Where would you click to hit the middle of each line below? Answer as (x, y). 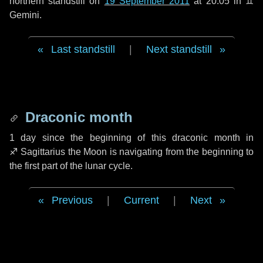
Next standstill (179, 49)
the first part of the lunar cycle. (71, 166)
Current (141, 200)
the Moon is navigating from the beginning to (159, 152)
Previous (72, 200)
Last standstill (83, 49)
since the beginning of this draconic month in (145, 138)
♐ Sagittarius (37, 152)
